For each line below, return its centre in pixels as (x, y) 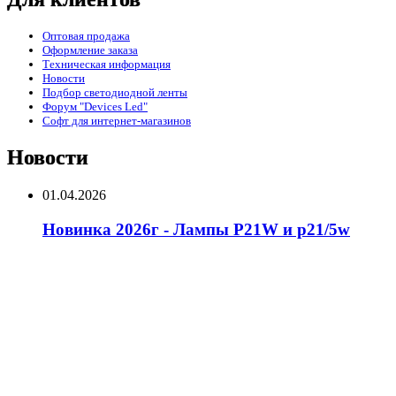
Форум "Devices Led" (95, 107)
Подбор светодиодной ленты (115, 93)
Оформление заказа (90, 50)
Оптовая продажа (86, 36)
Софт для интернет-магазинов (117, 121)
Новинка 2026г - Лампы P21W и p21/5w (196, 229)
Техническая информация (107, 65)
